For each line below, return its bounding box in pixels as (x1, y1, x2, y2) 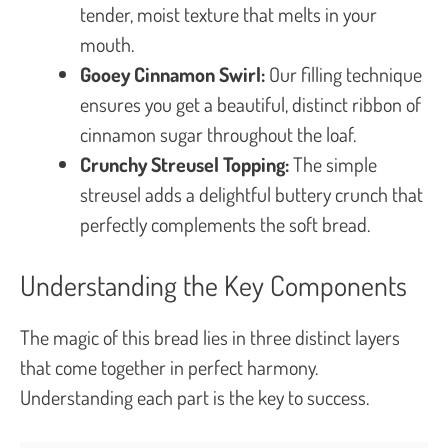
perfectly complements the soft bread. (80, 210, 370, 237)
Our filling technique (265, 60, 422, 87)
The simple (289, 150, 377, 177)
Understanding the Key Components (20, 266, 407, 303)
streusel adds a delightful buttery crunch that (80, 180, 423, 207)
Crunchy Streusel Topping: (80, 150, 289, 177)
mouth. (80, 30, 134, 57)
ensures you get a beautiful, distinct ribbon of (80, 90, 421, 117)
